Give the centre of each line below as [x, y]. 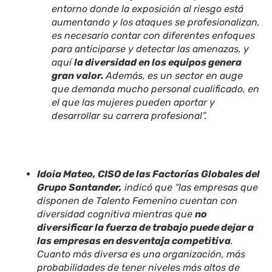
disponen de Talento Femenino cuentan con [138, 201]
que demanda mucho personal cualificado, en [156, 89]
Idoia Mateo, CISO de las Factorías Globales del [149, 174]
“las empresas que [217, 188]
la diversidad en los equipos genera [158, 63]
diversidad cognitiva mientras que [116, 214]
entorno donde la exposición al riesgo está [148, 9]
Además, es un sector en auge [175, 76]
